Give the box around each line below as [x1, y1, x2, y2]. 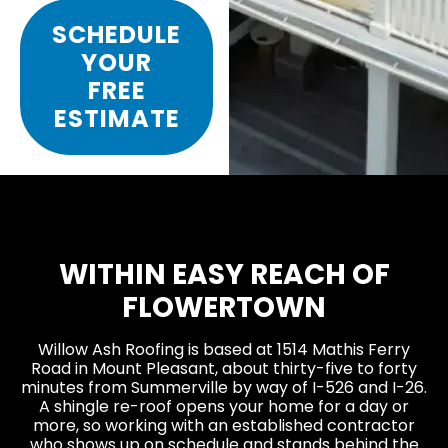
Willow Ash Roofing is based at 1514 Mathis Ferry [38, 337, 410, 361]
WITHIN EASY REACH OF [58, 254, 390, 294]
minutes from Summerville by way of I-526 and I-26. [21, 375, 427, 399]
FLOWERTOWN [122, 287, 326, 327]
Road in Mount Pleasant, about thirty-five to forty [31, 356, 417, 380]
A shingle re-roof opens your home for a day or [39, 394, 409, 418]
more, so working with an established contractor [33, 413, 415, 437]
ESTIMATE [53, 101, 180, 135]
